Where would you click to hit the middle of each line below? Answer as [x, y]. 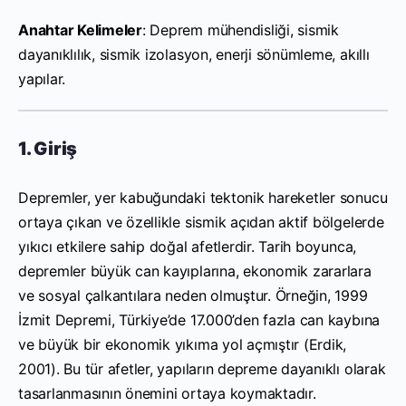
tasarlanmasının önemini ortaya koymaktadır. [167, 393]
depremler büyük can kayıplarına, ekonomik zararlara [195, 271]
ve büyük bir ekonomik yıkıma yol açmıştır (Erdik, [183, 344]
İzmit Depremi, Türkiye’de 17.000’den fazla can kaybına [199, 319]
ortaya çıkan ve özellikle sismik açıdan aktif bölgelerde [201, 222]
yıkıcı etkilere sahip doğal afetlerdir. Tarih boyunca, [188, 246]
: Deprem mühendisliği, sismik [240, 29]
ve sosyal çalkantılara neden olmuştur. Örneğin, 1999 [193, 295]
